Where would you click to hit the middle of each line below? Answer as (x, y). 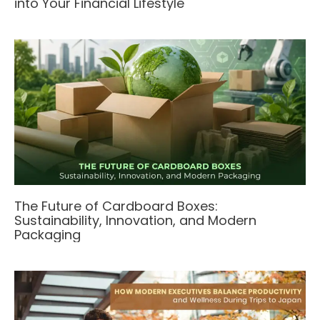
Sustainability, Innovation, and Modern (135, 220)
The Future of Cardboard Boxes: (116, 206)
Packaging (47, 234)
